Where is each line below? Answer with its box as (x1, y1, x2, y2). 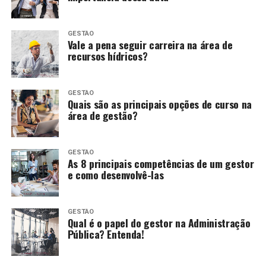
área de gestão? (67, 107, 138, 123)
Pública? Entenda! (67, 226, 144, 242)
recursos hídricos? (67, 48, 148, 64)
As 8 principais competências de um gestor (67, 156, 254, 172)
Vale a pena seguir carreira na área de (67, 37, 233, 53)
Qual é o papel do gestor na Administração (67, 215, 251, 231)
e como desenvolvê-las (67, 167, 164, 183)
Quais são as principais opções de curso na (67, 96, 252, 112)
